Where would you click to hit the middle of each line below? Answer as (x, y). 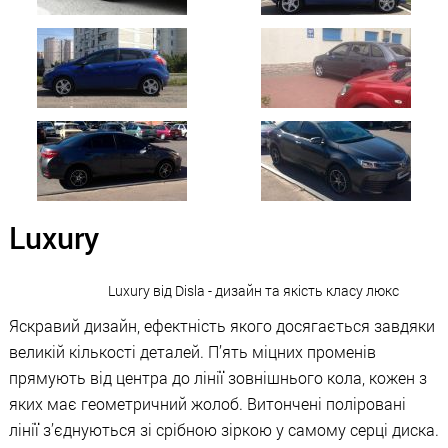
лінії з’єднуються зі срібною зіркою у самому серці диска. (224, 429)
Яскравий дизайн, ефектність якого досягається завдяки (222, 325)
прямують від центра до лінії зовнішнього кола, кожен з (218, 377)
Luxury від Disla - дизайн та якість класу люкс (253, 290)
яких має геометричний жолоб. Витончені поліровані (207, 403)
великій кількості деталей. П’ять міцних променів (192, 351)
